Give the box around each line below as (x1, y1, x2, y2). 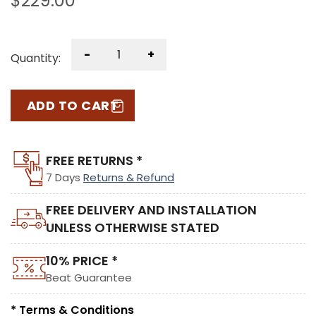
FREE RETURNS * (46, 151, 142, 169)
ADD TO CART (26, 96, 119, 114)
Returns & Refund (83, 169, 174, 185)
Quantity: (11, 50, 61, 66)
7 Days (46, 169, 83, 185)
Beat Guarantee (46, 269, 132, 285)
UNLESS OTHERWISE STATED (46, 219, 219, 236)
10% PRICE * (46, 251, 118, 269)
